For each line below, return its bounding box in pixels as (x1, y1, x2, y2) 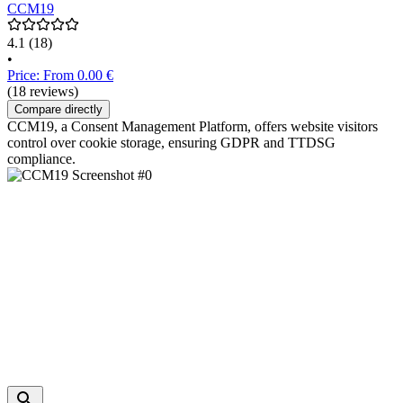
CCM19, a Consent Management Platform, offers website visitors (7, 119, 378, 135)
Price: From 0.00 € (7, 67, 113, 84)
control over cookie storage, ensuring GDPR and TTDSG (7, 135, 336, 151)
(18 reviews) (7, 84, 78, 100)
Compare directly (14, 103, 103, 117)
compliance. (7, 151, 76, 167)
